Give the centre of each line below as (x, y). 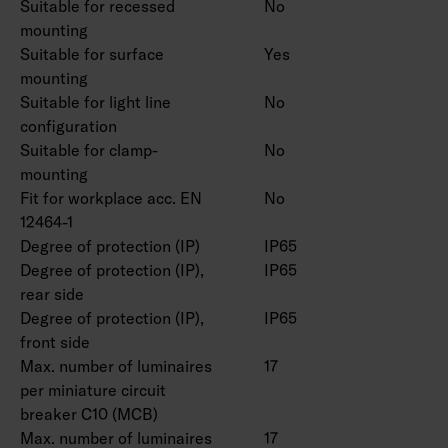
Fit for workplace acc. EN (111, 197)
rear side (52, 293)
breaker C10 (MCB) (89, 413)
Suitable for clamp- (89, 149)
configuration (68, 125)
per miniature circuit (93, 389)
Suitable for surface (92, 53)
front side (55, 341)
